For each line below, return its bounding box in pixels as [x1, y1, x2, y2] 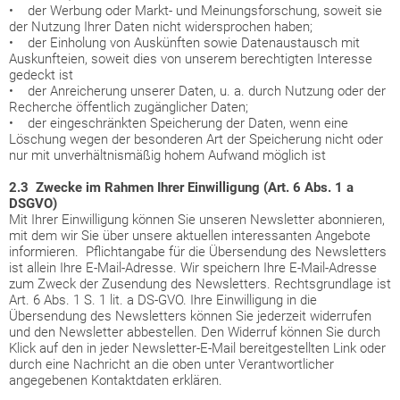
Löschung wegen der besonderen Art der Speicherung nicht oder [9, 131, 383, 147]
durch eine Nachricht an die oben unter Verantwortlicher [9, 356, 334, 372]
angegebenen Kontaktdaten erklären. [9, 372, 222, 388]
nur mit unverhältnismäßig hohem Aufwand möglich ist [9, 147, 326, 163]
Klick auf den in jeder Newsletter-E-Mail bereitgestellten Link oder [9, 340, 386, 356]
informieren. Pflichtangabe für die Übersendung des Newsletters [9, 244, 387, 260]
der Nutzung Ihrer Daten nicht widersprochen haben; [9, 19, 312, 35]
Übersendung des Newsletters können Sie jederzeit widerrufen [9, 308, 371, 324]
